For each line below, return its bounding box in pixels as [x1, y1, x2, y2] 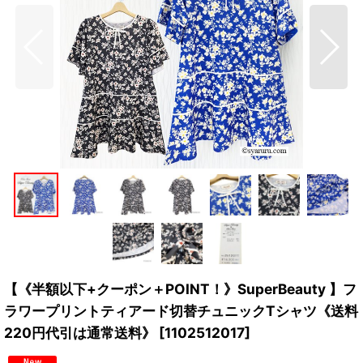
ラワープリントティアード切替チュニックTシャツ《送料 [4, 302, 358, 319]
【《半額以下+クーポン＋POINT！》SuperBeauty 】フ [4, 280, 357, 297]
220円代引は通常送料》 [4, 324, 156, 341]
